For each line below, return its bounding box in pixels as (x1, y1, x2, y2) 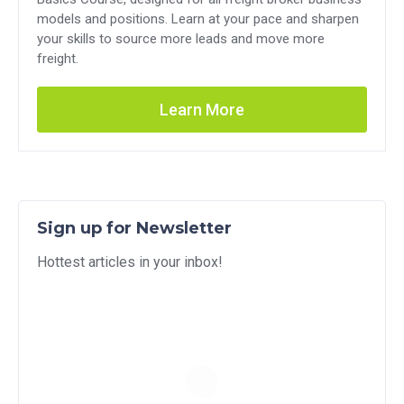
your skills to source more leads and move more (37, 30, 325, 47)
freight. (37, 50, 78, 67)
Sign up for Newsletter (37, 217, 232, 238)
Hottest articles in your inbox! (37, 252, 223, 271)
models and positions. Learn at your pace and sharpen (37, 10, 359, 27)
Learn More (160, 99, 244, 119)
